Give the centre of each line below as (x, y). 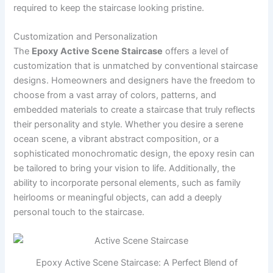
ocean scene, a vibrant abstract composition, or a (116, 139)
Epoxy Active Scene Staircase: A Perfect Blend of (136, 263)
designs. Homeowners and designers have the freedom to (135, 80)
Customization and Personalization (86, 36)
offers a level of (196, 51)
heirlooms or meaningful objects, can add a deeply (118, 197)
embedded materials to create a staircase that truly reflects (135, 109)
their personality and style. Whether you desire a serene (129, 124)
